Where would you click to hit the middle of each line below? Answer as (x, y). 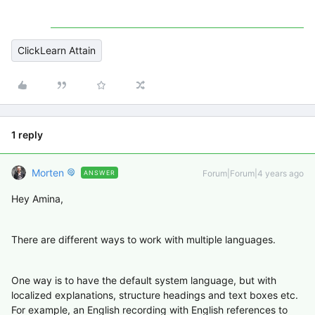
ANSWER (99, 173)
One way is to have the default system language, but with (144, 280)
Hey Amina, (37, 199)
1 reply (27, 135)
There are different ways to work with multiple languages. (143, 239)
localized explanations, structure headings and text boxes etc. (155, 295)
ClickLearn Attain (57, 50)
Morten (48, 173)
